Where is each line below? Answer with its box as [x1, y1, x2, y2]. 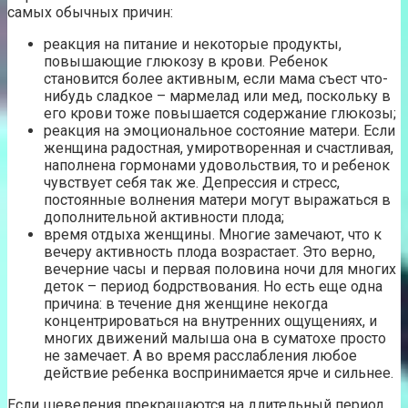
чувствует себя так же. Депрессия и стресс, [44, 173, 340, 191]
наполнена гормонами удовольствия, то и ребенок [44, 156, 390, 174]
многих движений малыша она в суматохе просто [44, 329, 386, 347]
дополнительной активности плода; [44, 208, 284, 226]
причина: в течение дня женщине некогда [44, 294, 328, 312]
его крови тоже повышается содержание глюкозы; [44, 104, 396, 122]
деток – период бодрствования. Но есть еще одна [44, 277, 382, 295]
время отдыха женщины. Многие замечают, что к [44, 225, 382, 243]
